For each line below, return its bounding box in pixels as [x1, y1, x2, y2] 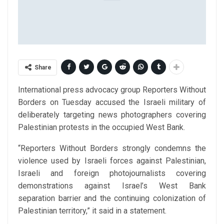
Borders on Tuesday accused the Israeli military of [18, 97, 206, 107]
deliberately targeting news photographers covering [18, 110, 206, 120]
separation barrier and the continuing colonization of [18, 193, 206, 203]
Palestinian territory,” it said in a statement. [18, 206, 166, 216]
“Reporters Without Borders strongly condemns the [18, 143, 206, 153]
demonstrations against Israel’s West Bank [18, 181, 206, 191]
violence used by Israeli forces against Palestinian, [18, 156, 206, 166]
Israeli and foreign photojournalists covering [18, 168, 206, 178]
